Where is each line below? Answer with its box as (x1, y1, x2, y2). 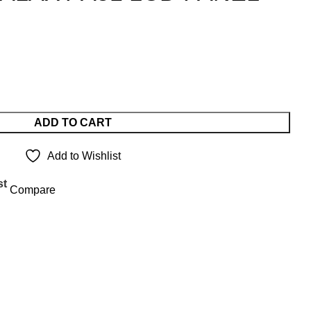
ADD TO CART (33, 116, 112, 128)
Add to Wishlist (47, 149, 121, 162)
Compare (9, 184, 56, 196)
